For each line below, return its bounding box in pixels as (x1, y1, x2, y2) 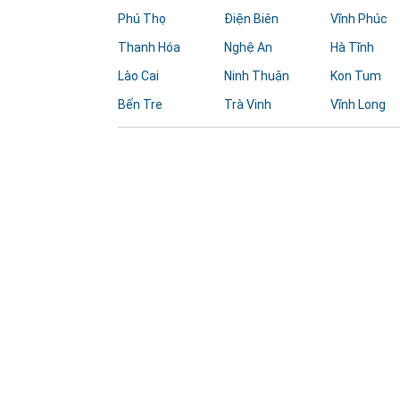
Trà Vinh (223, 97, 271, 112)
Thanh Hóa (118, 40, 180, 54)
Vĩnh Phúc (329, 12, 387, 26)
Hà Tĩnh (329, 40, 374, 54)
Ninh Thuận (223, 69, 289, 83)
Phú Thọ (118, 12, 166, 26)
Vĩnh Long (329, 97, 386, 112)
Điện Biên (223, 12, 279, 26)
